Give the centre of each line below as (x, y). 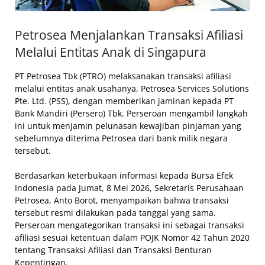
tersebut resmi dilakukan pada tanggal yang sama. (115, 212)
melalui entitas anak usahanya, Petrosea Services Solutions (132, 88)
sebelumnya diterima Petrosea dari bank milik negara (121, 138)
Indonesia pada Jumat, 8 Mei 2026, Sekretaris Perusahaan (129, 188)
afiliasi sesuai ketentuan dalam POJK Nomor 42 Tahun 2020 (132, 237)
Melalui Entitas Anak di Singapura (111, 52)
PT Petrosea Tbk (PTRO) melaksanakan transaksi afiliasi (123, 76)
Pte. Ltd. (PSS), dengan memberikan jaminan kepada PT (124, 101)
